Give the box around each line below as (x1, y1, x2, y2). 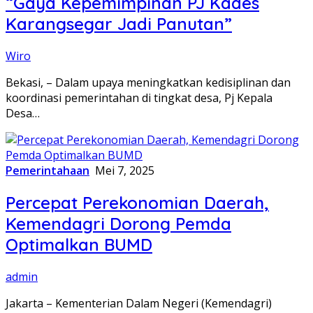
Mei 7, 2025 (95, 163, 154, 179)
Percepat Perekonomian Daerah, (6, 192, 269, 214)
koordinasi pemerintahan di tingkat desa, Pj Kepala (6, 90, 272, 106)
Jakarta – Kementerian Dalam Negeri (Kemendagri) (6, 296, 272, 312)
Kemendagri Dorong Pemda (6, 213, 231, 235)
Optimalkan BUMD (6, 234, 152, 256)
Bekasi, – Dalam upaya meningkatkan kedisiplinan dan (6, 75, 291, 91)
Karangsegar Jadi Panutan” (6, 13, 232, 35)
